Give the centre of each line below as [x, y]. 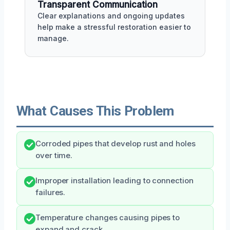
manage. [53, 38]
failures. [51, 192]
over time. [54, 155]
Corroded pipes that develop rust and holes [116, 143]
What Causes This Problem [95, 111]
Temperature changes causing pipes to [108, 217]
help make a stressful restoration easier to [114, 27]
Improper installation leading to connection [114, 180]
